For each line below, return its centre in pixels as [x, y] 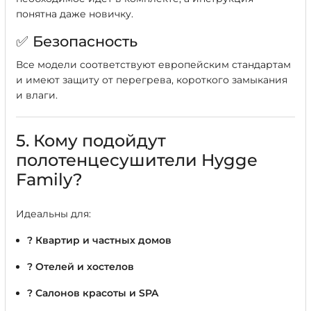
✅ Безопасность [77, 41]
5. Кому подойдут [91, 141]
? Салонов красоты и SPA [93, 293]
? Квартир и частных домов [99, 240]
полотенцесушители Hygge [137, 160]
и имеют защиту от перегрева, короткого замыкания [152, 80]
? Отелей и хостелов [81, 267]
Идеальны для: [53, 214]
